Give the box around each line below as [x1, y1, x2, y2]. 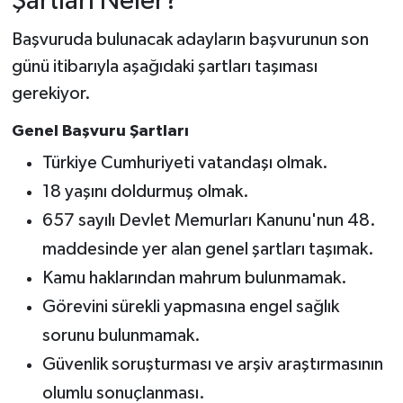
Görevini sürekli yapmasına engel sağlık [41, 298, 339, 316]
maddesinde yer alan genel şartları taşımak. [41, 240, 374, 258]
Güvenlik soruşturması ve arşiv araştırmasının [41, 355, 383, 373]
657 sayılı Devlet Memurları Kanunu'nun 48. [41, 211, 376, 229]
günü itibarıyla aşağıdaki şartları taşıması [11, 57, 318, 76]
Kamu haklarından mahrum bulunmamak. [41, 269, 347, 287]
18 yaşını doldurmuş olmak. [41, 183, 249, 201]
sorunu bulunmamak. [41, 327, 201, 345]
